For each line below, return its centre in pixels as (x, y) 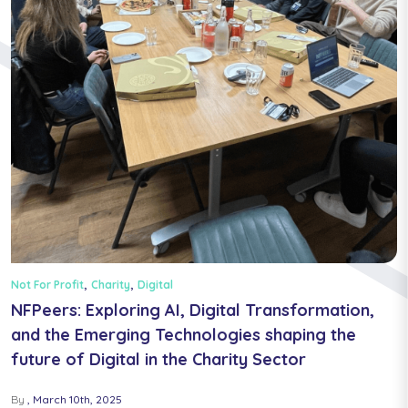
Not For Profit (47, 285)
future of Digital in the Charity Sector (158, 360)
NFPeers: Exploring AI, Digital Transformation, (193, 311)
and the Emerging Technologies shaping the (184, 335)
